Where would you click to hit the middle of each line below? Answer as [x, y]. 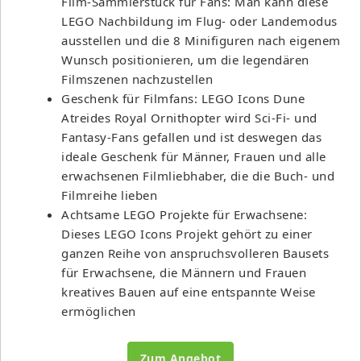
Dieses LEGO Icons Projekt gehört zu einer [187, 233]
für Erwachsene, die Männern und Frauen [184, 272]
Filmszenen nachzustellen [137, 79]
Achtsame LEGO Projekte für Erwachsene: [184, 214]
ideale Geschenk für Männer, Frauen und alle [194, 156]
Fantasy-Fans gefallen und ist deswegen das [191, 137]
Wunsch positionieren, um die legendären [185, 59]
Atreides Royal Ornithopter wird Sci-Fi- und [189, 117]
